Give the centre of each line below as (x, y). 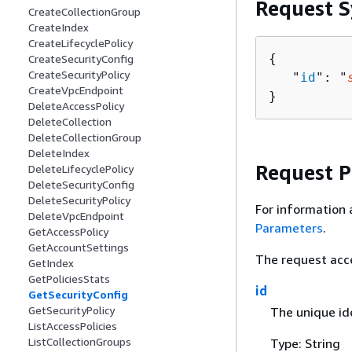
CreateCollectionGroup (84, 12)
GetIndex (51, 263)
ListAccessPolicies (73, 326)
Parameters (289, 228)
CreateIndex (59, 27)
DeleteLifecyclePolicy (81, 169)
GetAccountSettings (79, 247)
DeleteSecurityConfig (81, 185)
